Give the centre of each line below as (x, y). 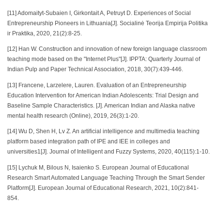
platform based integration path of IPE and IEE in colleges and (89, 142)
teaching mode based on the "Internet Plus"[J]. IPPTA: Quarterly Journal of (104, 59)
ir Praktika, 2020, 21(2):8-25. (45, 33)
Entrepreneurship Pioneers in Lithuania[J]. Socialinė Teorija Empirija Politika (108, 23)
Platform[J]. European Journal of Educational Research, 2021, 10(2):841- (103, 188)
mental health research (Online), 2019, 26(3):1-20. (73, 116)
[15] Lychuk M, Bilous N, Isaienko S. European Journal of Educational (98, 167)
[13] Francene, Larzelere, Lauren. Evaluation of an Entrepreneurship (97, 85)
